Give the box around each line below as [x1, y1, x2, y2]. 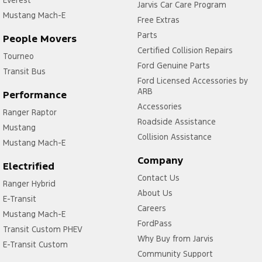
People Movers [3, 32, 77, 46]
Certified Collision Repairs [137, 45, 233, 56]
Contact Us [137, 173, 180, 184]
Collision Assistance [137, 132, 212, 143]
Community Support [137, 249, 213, 260]
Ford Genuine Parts [137, 60, 210, 71]
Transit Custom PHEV [3, 224, 82, 235]
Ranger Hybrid [3, 178, 56, 189]
